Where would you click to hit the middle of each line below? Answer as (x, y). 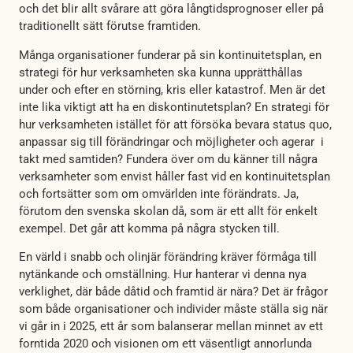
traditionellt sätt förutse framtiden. (110, 26)
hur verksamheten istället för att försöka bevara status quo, (175, 124)
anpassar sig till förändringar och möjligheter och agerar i (171, 141)
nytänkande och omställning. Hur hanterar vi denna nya (163, 274)
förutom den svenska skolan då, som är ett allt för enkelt (168, 211)
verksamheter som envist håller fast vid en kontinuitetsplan (175, 176)
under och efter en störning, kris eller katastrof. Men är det (172, 89)
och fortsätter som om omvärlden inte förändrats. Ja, (159, 193)
